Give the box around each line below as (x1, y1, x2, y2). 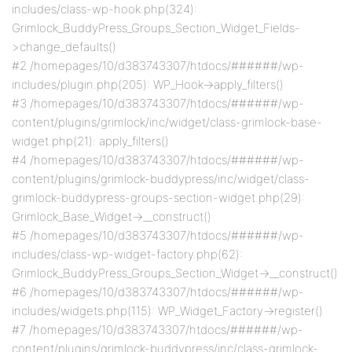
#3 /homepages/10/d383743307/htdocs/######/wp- (12, 96, 304, 111)
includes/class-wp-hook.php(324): (12, 2, 197, 16)
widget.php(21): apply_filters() (12, 134, 169, 148)
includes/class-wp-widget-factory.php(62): (12, 247, 243, 262)
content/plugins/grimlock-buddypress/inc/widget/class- (12, 171, 310, 186)
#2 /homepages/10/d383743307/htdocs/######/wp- (12, 58, 304, 73)
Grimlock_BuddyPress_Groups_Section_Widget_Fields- (12, 20, 300, 35)
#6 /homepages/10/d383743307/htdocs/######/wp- (12, 284, 304, 299)
